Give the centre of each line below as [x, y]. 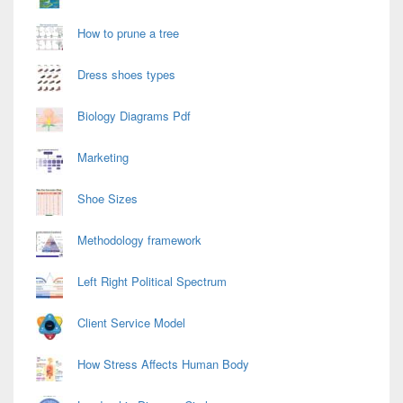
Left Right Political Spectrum [152, 282]
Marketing [103, 157]
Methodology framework [139, 240]
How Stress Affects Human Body [163, 364]
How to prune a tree [128, 33]
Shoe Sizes [107, 199]
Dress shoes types [126, 75]
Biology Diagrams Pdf [134, 116]
